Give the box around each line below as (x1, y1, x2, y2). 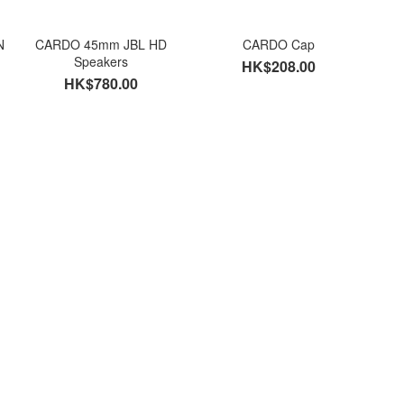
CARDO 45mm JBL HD (35, 35, 168, 54)
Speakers (74, 52, 129, 71)
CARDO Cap (243, 35, 316, 54)
